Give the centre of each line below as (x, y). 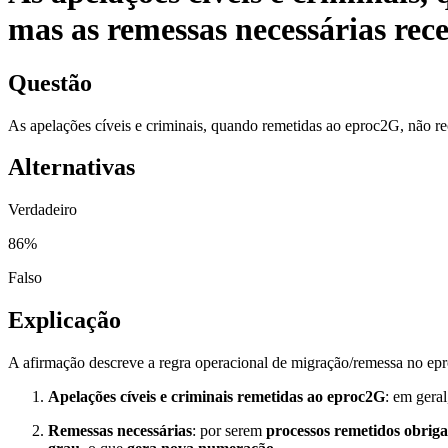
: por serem (229, 431)
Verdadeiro (42, 210)
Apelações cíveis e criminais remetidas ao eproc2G (216, 397)
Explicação (64, 320)
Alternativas (71, 167)
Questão (50, 82)
